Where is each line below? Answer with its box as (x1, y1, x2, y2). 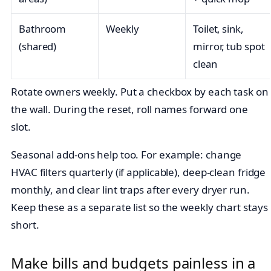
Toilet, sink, (193, 22, 243, 36)
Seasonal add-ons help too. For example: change (11, 148, 242, 162)
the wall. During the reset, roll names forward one (11, 102, 248, 117)
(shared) (19, 39, 57, 54)
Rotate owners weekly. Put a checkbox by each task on (11, 85, 269, 99)
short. (11, 218, 39, 232)
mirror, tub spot (193, 39, 265, 54)
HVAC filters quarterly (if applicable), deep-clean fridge (11, 165, 266, 180)
